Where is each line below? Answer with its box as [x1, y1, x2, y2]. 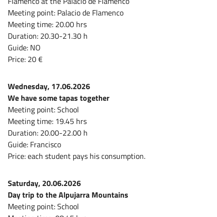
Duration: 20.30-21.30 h [8, 30, 88, 42]
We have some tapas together [8, 92, 109, 104]
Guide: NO [8, 42, 41, 54]
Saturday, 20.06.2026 [8, 177, 81, 189]
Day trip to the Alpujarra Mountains [8, 189, 128, 201]
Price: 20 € [8, 53, 43, 65]
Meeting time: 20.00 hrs [8, 18, 87, 31]
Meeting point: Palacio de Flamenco [8, 7, 124, 19]
